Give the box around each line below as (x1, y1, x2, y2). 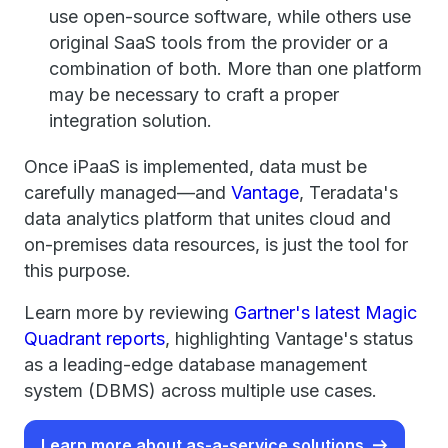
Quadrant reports (24, 328, 165, 349)
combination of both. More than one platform (49, 58, 422, 79)
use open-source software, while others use (49, 6, 411, 27)
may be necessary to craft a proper (49, 84, 339, 105)
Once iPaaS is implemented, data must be (24, 156, 367, 177)
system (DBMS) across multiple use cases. (24, 380, 377, 401)
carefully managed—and (24, 182, 231, 203)
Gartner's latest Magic (234, 302, 417, 323)
